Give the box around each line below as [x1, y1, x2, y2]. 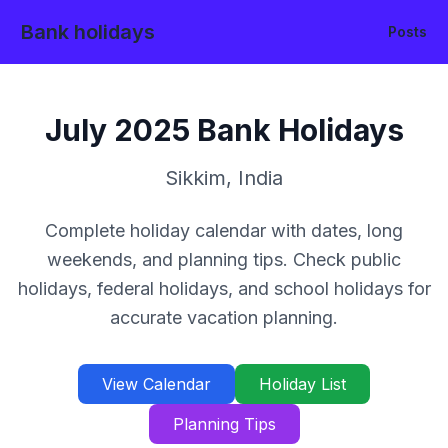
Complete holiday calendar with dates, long [45, 220, 403, 241]
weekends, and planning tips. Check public [47, 249, 401, 270]
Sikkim [165, 166, 226, 190]
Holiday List [259, 374, 346, 394]
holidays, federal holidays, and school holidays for [17, 278, 431, 299]
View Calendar [102, 374, 211, 394]
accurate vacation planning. [110, 307, 338, 328]
